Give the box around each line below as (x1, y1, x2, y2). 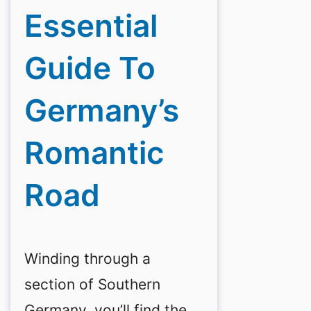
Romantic (24, 134, 164, 172)
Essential (24, 7, 158, 45)
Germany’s (24, 92, 179, 130)
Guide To (24, 49, 155, 87)
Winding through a (24, 250, 151, 268)
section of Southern (24, 276, 160, 294)
